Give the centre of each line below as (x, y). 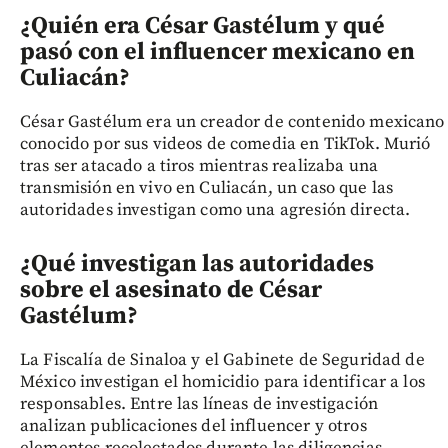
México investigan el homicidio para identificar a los (222, 381)
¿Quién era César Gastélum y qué (202, 25)
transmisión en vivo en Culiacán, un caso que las (207, 187)
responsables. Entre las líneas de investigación (199, 403)
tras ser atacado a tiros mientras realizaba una (199, 165)
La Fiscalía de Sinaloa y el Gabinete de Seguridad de (222, 359)
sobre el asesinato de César (171, 289)
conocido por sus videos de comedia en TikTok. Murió (225, 143)
